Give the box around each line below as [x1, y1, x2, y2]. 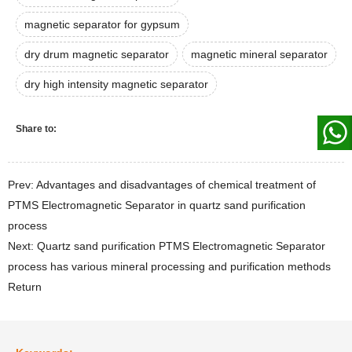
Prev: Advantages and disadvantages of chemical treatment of [8, 178, 316, 192]
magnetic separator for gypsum [24, 18, 180, 31]
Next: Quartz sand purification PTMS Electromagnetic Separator [8, 240, 325, 253]
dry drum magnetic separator [24, 48, 169, 61]
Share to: [16, 123, 57, 135]
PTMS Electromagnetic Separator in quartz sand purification [8, 199, 306, 212]
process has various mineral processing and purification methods [8, 260, 331, 273]
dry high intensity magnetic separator [24, 78, 208, 91]
